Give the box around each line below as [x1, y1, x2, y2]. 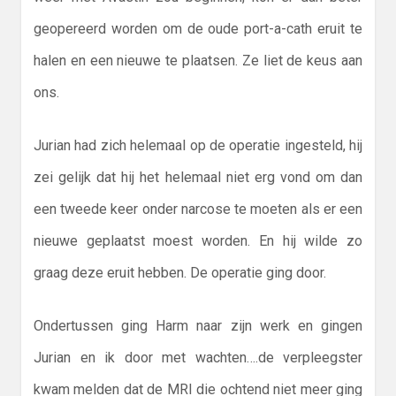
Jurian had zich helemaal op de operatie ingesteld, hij [34, 137, 362, 155]
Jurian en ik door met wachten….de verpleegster [34, 349, 362, 367]
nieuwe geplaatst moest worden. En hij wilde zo [34, 232, 362, 250]
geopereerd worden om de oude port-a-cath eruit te [34, 20, 362, 38]
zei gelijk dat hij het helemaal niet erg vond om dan [34, 169, 362, 187]
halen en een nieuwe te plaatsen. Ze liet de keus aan [34, 52, 362, 70]
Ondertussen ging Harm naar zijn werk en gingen [34, 317, 362, 335]
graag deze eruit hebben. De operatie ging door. [34, 264, 326, 282]
